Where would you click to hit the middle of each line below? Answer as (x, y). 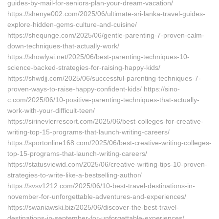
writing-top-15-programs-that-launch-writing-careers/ (88, 132)
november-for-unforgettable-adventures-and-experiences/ (97, 197)
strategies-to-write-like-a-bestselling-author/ (75, 175)
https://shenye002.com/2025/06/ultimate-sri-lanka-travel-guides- (106, 14)
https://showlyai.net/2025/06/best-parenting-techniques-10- (99, 57)
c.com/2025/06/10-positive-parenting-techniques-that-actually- (103, 100)
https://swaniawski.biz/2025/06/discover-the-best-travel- (93, 207)
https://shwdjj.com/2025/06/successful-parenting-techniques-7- (104, 78)
